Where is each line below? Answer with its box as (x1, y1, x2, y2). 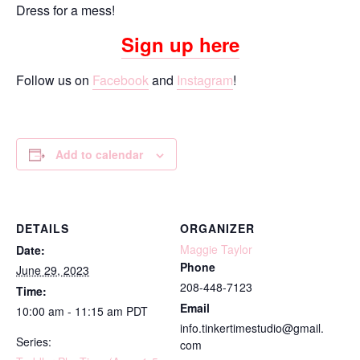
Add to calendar (55, 146, 143, 162)
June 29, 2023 (16, 262, 89, 278)
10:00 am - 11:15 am (16, 303, 126, 319)
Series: (16, 333, 51, 350)
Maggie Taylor (180, 241, 252, 257)
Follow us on (16, 71, 92, 89)
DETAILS (16, 220, 69, 236)
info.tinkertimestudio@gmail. (180, 320, 324, 336)
